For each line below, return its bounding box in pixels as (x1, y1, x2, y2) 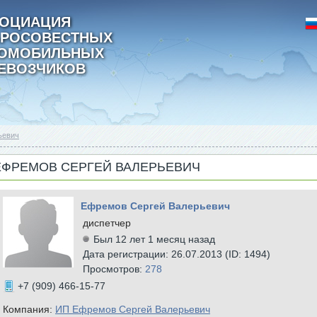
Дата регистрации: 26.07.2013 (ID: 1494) (83, 248, 270, 260)
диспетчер (83, 217, 131, 229)
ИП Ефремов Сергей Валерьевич (55, 304, 210, 315)
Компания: (3, 304, 55, 315)
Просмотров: (83, 263, 145, 275)
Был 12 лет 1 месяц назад (93, 234, 215, 245)
